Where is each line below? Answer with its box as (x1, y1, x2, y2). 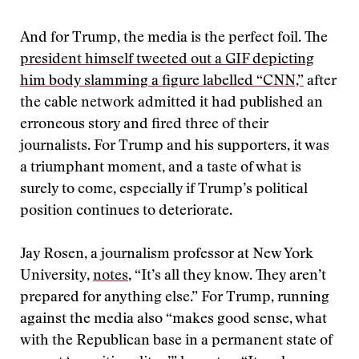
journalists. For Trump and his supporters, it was (20, 139, 329, 154)
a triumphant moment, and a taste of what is (20, 161, 301, 175)
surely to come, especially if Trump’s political (20, 183, 308, 197)
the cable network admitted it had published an (20, 96, 323, 111)
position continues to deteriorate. (20, 204, 232, 219)
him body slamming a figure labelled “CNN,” (20, 75, 304, 89)
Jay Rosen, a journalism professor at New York (20, 248, 313, 262)
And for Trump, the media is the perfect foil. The (20, 31, 328, 46)
